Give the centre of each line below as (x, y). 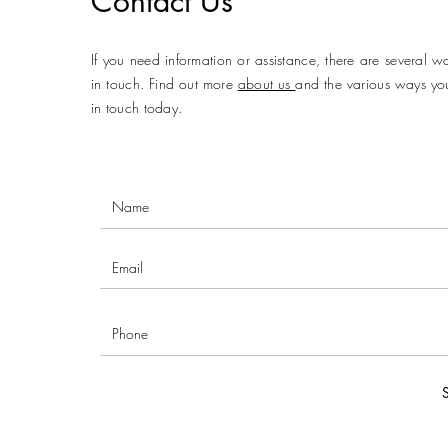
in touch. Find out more (164, 83)
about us (266, 83)
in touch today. (137, 107)
